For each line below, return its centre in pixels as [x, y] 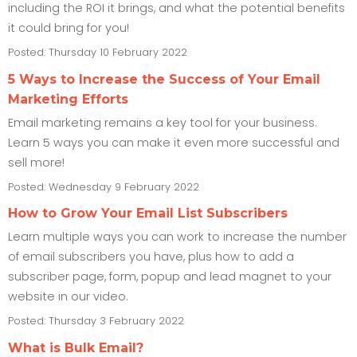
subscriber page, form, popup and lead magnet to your [170, 277]
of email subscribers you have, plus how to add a [151, 257]
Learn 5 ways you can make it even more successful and [174, 142]
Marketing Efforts [68, 99]
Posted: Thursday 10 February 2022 [98, 53]
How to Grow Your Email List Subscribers [148, 214]
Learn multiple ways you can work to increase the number [177, 237]
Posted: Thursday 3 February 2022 [96, 321]
